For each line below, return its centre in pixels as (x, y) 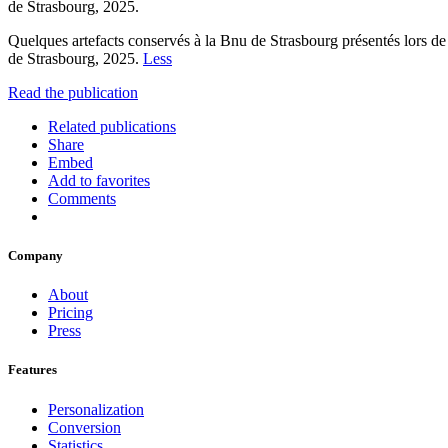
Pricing (70, 313)
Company (35, 256)
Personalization (96, 409)
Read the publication (73, 92)
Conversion (84, 427)
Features (32, 370)
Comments (82, 198)
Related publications (112, 126)
